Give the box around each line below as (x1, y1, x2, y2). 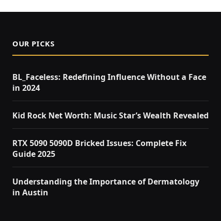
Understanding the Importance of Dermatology (12, 176, 199, 187)
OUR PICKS (12, 38, 55, 48)
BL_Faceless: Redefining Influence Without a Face (12, 71, 206, 82)
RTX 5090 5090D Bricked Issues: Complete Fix (12, 137, 186, 148)
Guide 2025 (12, 148, 55, 159)
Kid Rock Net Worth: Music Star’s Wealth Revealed (12, 110, 209, 121)
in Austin (12, 186, 48, 198)
